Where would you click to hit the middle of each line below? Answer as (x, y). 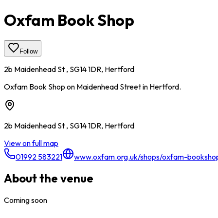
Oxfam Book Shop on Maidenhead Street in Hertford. (92, 86)
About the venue (49, 178)
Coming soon (26, 200)
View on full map (31, 143)
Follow (28, 51)
